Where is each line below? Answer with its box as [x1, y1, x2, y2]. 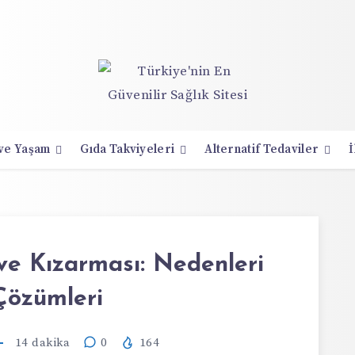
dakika [28, 335, 70, 350]
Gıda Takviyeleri [80, 142, 175, 157]
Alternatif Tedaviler [204, 142, 319, 157]
